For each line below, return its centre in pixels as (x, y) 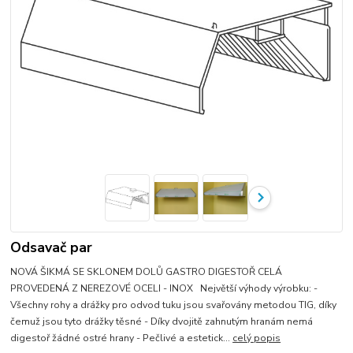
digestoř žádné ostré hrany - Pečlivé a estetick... (122, 338)
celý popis (257, 338)
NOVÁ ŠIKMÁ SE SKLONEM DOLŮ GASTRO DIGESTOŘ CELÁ (147, 272)
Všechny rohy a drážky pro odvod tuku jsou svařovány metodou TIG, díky (174, 305)
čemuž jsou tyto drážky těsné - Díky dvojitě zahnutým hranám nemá (162, 322)
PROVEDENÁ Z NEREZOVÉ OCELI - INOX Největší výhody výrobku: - (164, 289)
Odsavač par (52, 248)
